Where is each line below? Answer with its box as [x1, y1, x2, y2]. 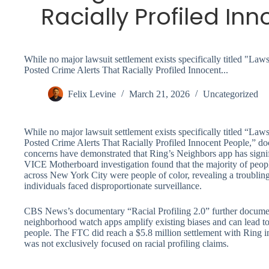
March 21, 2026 [129, 89, 190, 100]
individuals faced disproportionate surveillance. [24, 181, 202, 191]
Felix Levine [68, 89, 116, 100]
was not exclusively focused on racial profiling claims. [24, 238, 229, 249]
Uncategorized [203, 89, 258, 100]
